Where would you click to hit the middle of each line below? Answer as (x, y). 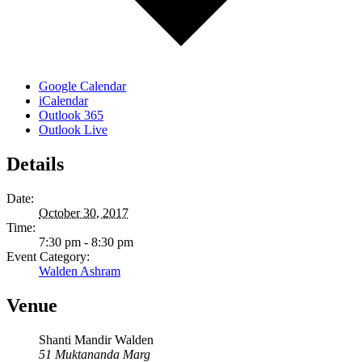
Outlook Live (73, 130)
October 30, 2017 (84, 213)
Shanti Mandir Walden (96, 340)
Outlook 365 (71, 116)
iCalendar (63, 101)
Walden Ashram (80, 271)
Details (35, 164)
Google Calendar (82, 86)
